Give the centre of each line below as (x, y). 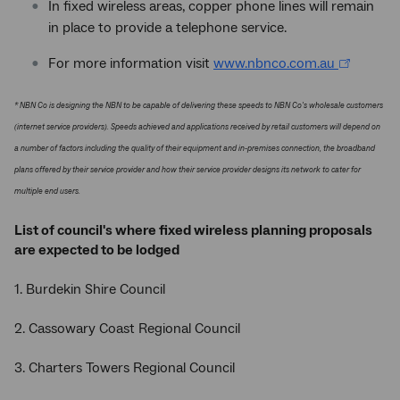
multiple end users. (47, 191)
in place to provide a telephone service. (167, 28)
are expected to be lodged (97, 250)
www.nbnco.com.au (274, 63)
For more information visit (131, 63)
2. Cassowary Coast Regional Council (127, 329)
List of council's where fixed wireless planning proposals (193, 230)
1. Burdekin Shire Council (90, 289)
